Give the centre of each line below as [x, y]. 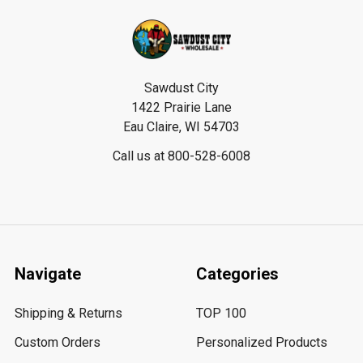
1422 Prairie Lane [181, 107]
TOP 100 [221, 313]
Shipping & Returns [68, 313]
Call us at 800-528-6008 [181, 156]
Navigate [48, 274]
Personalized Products [262, 342]
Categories [237, 274]
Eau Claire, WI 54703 [181, 127]
